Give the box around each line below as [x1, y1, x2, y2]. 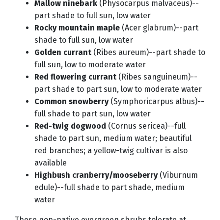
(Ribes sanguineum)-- [116, 72, 197, 82]
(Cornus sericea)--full [106, 121, 186, 131]
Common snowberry [34, 97, 109, 107]
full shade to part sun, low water [34, 109, 151, 119]
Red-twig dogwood [34, 121, 106, 131]
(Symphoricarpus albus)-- [109, 97, 204, 107]
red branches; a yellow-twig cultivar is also [34, 146, 188, 156]
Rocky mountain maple [34, 23, 120, 33]
